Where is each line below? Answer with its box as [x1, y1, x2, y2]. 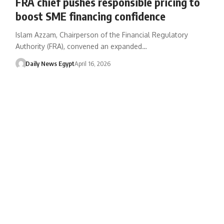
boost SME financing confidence [15, 8, 165, 23]
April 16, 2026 [74, 59, 111, 67]
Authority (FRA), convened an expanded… [15, 41, 147, 50]
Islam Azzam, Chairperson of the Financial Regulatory [15, 30, 188, 39]
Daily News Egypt [25, 59, 75, 67]
